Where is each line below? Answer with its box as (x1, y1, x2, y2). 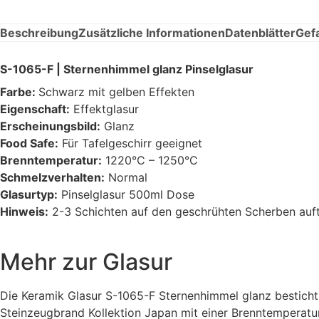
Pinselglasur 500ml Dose (58, 187, 194, 202)
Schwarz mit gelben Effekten (38, 84, 194, 99)
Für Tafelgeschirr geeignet (58, 135, 202, 150)
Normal (105, 169, 147, 184)
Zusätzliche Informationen (78, 25, 225, 40)
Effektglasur (70, 101, 139, 116)
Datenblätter (225, 25, 296, 40)
